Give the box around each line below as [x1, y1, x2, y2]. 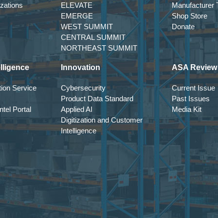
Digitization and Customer [61, 116, 143, 124]
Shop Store [172, 12, 207, 20]
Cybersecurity [61, 84, 106, 92]
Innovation [61, 63, 100, 72]
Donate [172, 22, 195, 31]
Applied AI [61, 105, 92, 113]
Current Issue [172, 84, 215, 92]
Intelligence [61, 127, 96, 135]
